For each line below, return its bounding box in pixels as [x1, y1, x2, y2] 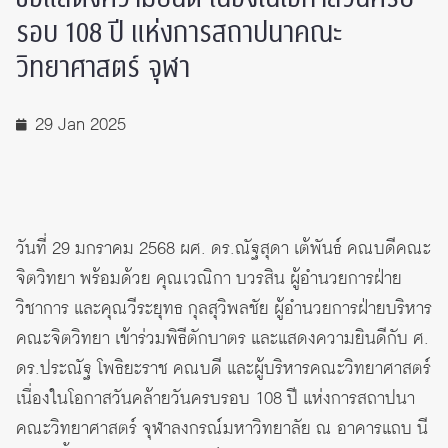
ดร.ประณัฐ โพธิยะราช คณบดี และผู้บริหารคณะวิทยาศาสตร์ [16, 356, 431, 383]
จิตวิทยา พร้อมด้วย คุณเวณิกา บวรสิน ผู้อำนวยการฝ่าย [16, 266, 402, 293]
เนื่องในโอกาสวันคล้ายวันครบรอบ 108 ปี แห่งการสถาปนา [16, 386, 415, 413]
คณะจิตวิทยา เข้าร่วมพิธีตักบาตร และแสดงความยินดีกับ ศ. [16, 326, 429, 353]
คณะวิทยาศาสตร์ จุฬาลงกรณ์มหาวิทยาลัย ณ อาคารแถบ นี [16, 416, 428, 443]
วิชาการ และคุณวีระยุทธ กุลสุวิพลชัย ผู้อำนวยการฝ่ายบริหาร [16, 296, 432, 323]
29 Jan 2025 [35, 112, 126, 139]
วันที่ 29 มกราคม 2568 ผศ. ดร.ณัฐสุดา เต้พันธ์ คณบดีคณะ [16, 236, 431, 263]
